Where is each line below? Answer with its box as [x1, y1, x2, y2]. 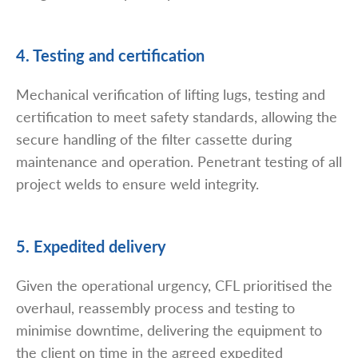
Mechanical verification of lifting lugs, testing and [16, 83, 325, 104]
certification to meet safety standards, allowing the [16, 105, 337, 126]
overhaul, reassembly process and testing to [16, 296, 295, 317]
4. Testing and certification [16, 43, 205, 66]
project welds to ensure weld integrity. [16, 173, 259, 193]
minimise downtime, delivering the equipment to [16, 319, 322, 340]
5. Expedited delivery [16, 234, 166, 257]
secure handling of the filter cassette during [16, 128, 292, 149]
